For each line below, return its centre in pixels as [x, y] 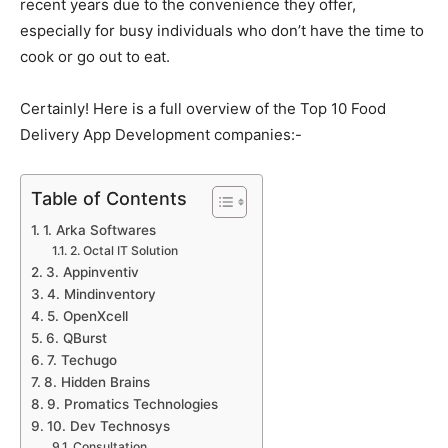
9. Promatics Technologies [132, 403]
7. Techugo [81, 359]
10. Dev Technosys [108, 425]
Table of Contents [109, 198]
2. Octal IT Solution [123, 250]
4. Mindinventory [101, 293]
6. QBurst [76, 337]
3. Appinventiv [92, 271]
